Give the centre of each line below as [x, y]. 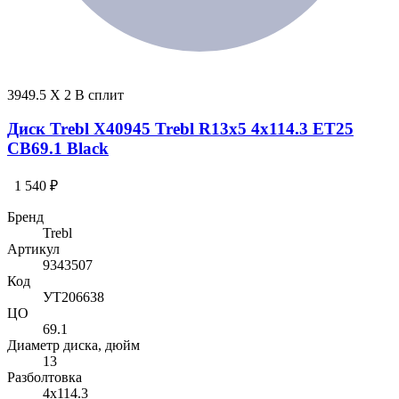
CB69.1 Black [58, 149]
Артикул [33, 249]
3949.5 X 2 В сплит [65, 94]
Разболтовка [45, 378]
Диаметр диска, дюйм [73, 346]
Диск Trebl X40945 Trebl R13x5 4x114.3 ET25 [180, 129]
